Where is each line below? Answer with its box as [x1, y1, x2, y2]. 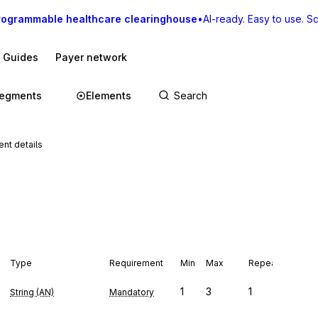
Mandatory [109, 287, 154, 297]
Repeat [248, 258, 279, 268]
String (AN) [10, 287, 54, 297]
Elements [86, 89, 131, 102]
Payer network [55, 51, 127, 63]
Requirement [109, 258, 163, 268]
